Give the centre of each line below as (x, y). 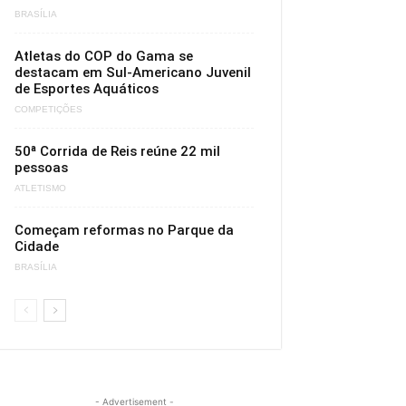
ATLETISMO (40, 188)
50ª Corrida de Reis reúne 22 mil (117, 151)
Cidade (37, 246)
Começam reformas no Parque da (124, 230)
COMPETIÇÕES (48, 110)
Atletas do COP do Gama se (104, 56)
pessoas (41, 168)
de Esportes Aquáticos (87, 89)
